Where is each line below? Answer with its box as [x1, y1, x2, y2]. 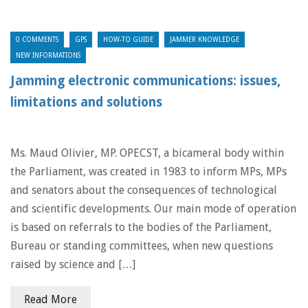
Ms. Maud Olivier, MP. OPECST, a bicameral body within [10, 146, 284, 159]
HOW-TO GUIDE [103, 36, 153, 43]
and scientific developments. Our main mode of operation [10, 202, 296, 215]
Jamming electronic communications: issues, [10, 74, 280, 88]
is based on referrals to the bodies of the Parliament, [10, 221, 272, 234]
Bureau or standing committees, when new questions [10, 239, 273, 252]
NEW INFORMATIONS [16, 52, 80, 59]
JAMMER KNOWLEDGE [170, 36, 239, 43]
